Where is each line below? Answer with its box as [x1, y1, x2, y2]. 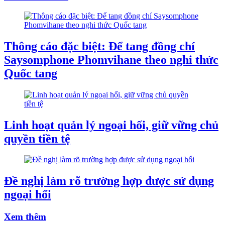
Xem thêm [4, 211, 46, 222]
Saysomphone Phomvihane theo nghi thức [4, 53, 218, 66]
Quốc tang [4, 66, 57, 80]
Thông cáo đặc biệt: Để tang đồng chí [4, 39, 195, 53]
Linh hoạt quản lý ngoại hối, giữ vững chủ [4, 118, 218, 132]
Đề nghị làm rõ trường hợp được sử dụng [4, 174, 214, 188]
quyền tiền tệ [4, 132, 70, 145]
